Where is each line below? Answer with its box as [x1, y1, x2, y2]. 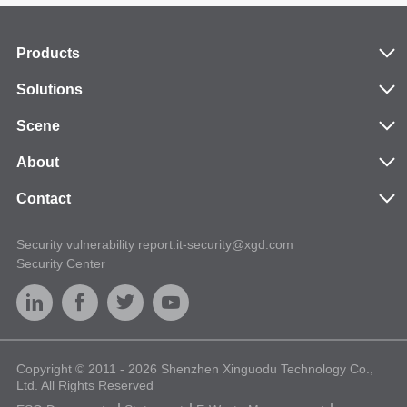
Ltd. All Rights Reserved [15, 378, 154, 393]
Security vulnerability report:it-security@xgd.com [15, 237, 293, 253]
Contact [15, 190, 71, 208]
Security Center [15, 256, 105, 272]
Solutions [15, 81, 83, 99]
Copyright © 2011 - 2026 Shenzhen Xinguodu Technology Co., [15, 362, 373, 377]
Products [15, 45, 80, 63]
